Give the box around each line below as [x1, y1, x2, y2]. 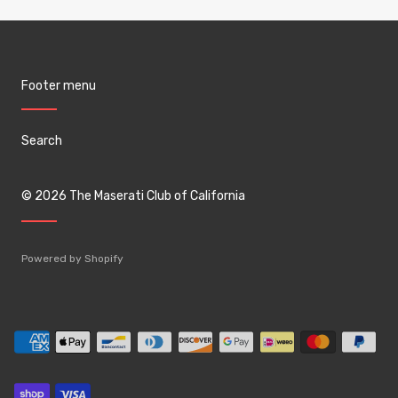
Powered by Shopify [21, 252, 123, 266]
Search [21, 133, 62, 149]
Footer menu [21, 78, 96, 94]
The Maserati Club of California [69, 188, 245, 204]
